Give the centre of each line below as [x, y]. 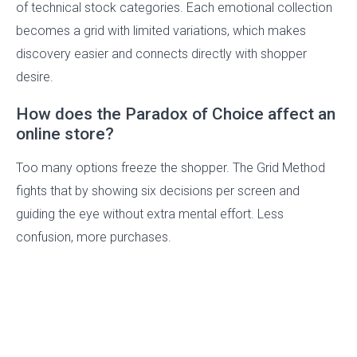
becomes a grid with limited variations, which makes [161, 31]
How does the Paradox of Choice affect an [176, 114]
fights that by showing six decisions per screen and [158, 191]
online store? [65, 134]
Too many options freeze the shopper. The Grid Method [171, 168]
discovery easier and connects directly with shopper [161, 54]
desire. [35, 77]
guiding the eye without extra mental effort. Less [150, 214]
